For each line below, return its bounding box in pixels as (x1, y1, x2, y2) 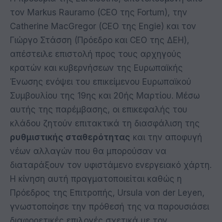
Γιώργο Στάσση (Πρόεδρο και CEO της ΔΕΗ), (10, 35, 189, 45)
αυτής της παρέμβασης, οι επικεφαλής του (10, 104, 187, 114)
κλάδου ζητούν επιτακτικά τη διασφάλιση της (10, 118, 200, 128)
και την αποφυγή (130, 132, 202, 142)
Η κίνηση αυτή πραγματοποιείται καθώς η (10, 173, 182, 184)
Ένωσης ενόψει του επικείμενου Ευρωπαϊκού (10, 76, 191, 87)
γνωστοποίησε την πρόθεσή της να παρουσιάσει (10, 201, 209, 212)
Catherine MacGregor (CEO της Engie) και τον (10, 21, 196, 31)
